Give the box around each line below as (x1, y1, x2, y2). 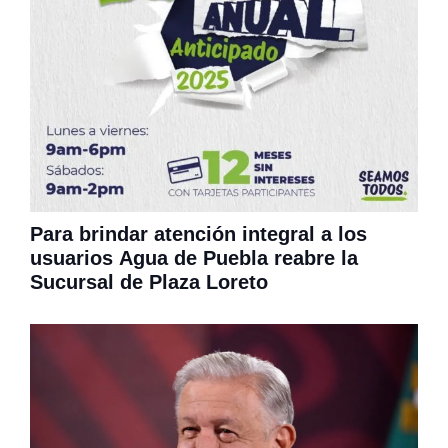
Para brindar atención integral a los (30, 222, 367, 245)
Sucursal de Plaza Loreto (30, 270, 268, 293)
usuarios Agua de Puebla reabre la (30, 246, 358, 269)
